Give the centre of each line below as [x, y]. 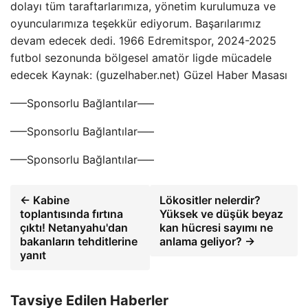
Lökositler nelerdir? [210, 200]
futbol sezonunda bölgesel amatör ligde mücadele [141, 58]
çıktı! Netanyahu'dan [74, 228]
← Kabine [45, 200]
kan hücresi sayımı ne [216, 228]
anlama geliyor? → [207, 241]
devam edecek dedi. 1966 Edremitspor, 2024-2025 [143, 41]
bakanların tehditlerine [79, 241]
